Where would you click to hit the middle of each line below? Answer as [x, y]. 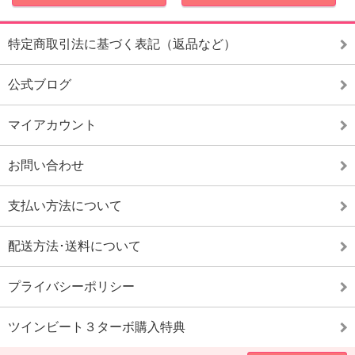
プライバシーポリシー [71, 286]
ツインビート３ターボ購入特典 [97, 327]
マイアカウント [52, 125]
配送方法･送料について [74, 246]
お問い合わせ [46, 165]
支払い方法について [65, 206]
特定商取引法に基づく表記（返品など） [122, 44]
